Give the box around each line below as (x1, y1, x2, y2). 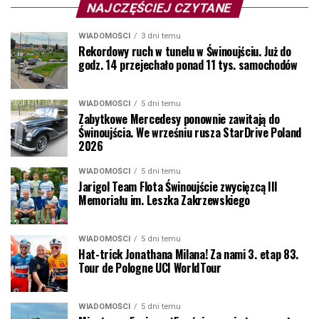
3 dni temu (141, 31, 181, 41)
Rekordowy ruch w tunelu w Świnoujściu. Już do (78, 42, 291, 60)
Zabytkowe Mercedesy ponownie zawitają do (78, 110, 280, 127)
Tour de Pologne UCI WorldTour (78, 258, 221, 276)
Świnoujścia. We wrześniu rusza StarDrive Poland (78, 123, 301, 141)
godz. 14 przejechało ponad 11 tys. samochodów (78, 56, 298, 73)
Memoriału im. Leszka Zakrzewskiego (78, 191, 251, 209)
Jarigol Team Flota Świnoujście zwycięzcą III (78, 177, 278, 195)
